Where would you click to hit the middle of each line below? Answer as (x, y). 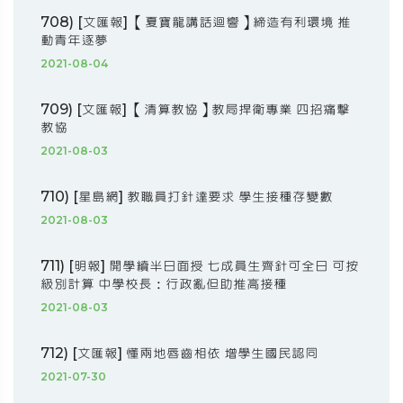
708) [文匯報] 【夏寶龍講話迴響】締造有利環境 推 (196, 22)
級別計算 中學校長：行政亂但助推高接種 (164, 284)
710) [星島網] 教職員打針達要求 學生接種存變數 (187, 197)
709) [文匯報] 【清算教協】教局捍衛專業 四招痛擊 (195, 110)
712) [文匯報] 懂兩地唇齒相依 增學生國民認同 (179, 354)
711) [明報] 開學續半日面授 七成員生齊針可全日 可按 (200, 266)
